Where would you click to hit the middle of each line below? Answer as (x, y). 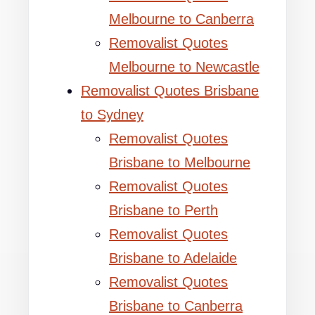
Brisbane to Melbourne (180, 162)
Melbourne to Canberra (181, 19)
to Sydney (112, 115)
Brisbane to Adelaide (173, 258)
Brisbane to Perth (163, 210)
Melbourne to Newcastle (184, 67)
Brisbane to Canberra (176, 306)
